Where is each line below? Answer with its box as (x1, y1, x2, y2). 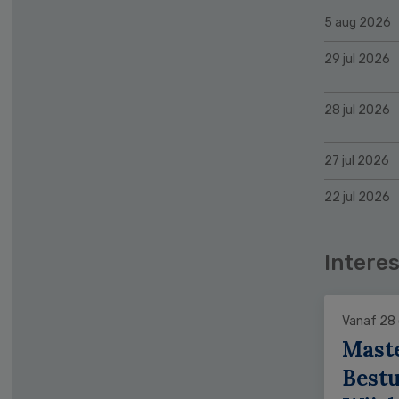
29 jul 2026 (324, 51, 390, 67)
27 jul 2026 (324, 152, 389, 168)
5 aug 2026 (324, 14, 391, 30)
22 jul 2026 (324, 189, 390, 205)
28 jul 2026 (324, 102, 390, 118)
